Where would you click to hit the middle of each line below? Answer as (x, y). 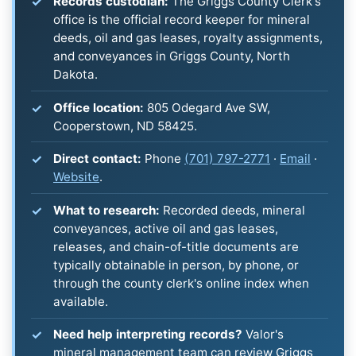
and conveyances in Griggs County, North (172, 56)
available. (81, 301)
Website (76, 177)
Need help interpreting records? (148, 335)
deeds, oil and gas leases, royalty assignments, (188, 37)
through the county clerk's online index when (181, 283)
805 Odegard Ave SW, (207, 107)
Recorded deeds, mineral (232, 210)
